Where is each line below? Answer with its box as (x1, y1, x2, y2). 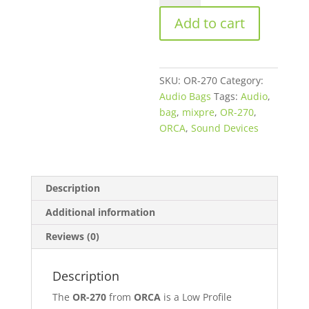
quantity (159, 159, 198, 172)
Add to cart (175, 14, 246, 32)
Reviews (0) (45, 230, 99, 243)
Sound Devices (191, 121, 259, 134)
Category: (220, 74, 264, 87)
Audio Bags (159, 90, 212, 103)
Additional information (45, 206, 155, 219)
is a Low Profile (160, 290, 232, 303)
